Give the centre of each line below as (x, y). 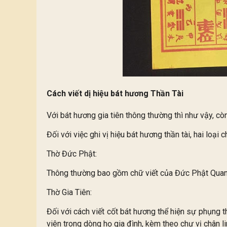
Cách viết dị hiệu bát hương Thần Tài (115, 94)
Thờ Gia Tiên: (69, 193)
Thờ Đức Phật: (72, 154)
